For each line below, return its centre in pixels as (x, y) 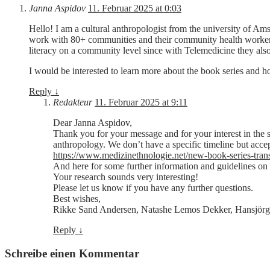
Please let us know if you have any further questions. (153, 188)
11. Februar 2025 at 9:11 (141, 102)
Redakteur (74, 102)
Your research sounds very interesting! (126, 177)
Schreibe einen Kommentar (72, 253)
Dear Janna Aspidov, (93, 123)
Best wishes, (77, 199)
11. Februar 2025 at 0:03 (135, 8)
